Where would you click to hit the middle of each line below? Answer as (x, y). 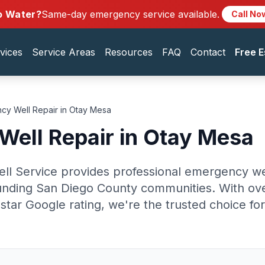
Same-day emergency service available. (131, 14)
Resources (128, 52)
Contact (208, 52)
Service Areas (63, 52)
